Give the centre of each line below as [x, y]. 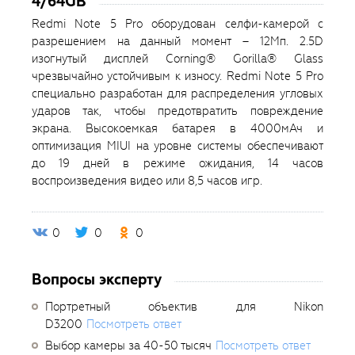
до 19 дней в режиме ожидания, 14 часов [177, 164]
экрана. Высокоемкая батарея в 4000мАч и [177, 129]
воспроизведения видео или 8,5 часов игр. [147, 181]
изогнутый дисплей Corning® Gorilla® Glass [177, 59]
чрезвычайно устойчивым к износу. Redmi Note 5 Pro [177, 76]
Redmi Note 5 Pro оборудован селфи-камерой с [177, 24]
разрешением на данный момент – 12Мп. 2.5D [177, 42]
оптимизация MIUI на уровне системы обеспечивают [177, 146]
